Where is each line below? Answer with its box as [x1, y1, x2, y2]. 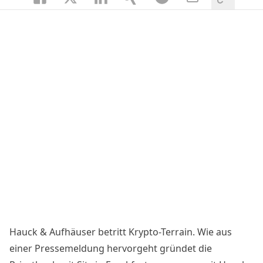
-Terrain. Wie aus [159, 225, 232, 238]
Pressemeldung [35, 241, 104, 255]
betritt [96, 225, 129, 238]
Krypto [129, 225, 159, 238]
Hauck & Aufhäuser [9, 225, 96, 238]
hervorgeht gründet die [104, 241, 212, 255]
